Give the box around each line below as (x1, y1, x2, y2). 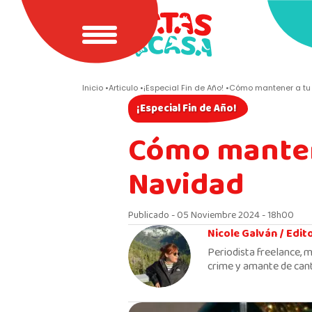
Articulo (109, 82, 138, 93)
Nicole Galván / (208, 225, 286, 243)
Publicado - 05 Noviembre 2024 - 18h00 (128, 208, 294, 224)
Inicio (82, 82, 103, 93)
